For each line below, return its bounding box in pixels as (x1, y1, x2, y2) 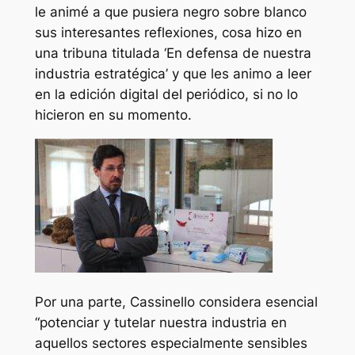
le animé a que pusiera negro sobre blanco (34, 4, 307, 21)
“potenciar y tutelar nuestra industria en (34, 314, 287, 330)
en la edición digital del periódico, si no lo (34, 86, 298, 103)
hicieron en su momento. (34, 107, 192, 124)
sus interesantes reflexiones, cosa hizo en (34, 25, 302, 41)
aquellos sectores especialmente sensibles (34, 334, 307, 351)
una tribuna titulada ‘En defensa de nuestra (34, 45, 311, 62)
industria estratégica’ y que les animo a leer (34, 66, 311, 82)
